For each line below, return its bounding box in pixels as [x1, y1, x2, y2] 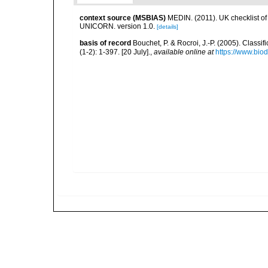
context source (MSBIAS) [80, 14, 166, 22]
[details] [157, 23, 178, 30]
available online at [154, 47, 214, 56]
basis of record [80, 39, 131, 47]
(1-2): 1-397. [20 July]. [80, 47, 150, 56]
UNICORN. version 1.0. [80, 22, 155, 31]
